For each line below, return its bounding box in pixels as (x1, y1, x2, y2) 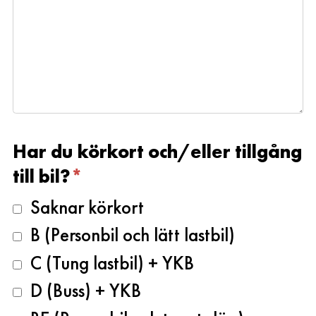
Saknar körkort (22, 194, 144, 219)
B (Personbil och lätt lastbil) (22, 222, 235, 248)
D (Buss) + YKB (22, 278, 141, 303)
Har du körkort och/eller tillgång (13, 138, 302, 164)
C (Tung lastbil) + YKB (22, 250, 194, 275)
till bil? (13, 163, 71, 188)
